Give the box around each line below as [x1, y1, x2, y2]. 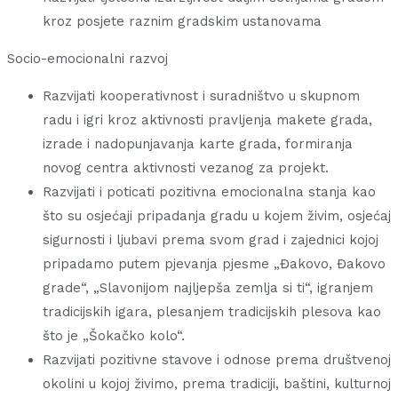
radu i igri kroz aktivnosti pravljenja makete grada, [43, 112, 372, 129]
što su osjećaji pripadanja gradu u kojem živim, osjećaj [43, 208, 391, 225]
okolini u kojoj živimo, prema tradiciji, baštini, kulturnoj [43, 376, 391, 393]
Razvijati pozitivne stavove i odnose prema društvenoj [43, 352, 391, 369]
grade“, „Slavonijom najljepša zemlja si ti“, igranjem [43, 280, 373, 297]
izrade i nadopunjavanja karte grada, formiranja [43, 136, 353, 153]
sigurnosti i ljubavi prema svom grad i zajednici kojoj [43, 232, 378, 249]
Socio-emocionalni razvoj [7, 51, 168, 68]
